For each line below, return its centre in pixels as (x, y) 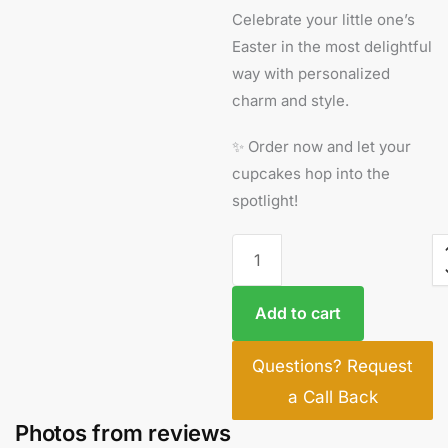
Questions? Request (333, 366)
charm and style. (291, 101)
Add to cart (298, 313)
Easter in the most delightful (332, 47)
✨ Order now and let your (322, 147)
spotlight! (265, 201)
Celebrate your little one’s (324, 20)
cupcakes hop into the (311, 174)
